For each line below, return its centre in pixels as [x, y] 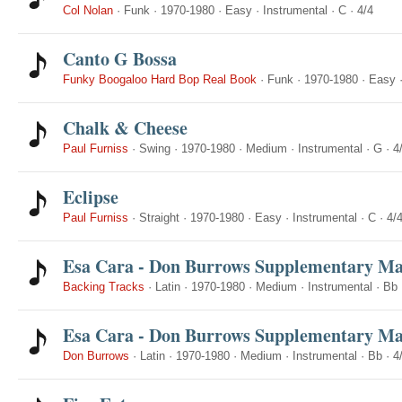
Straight [159, 218]
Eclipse [91, 197]
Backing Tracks [104, 287]
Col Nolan [88, 10]
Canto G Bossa [120, 59]
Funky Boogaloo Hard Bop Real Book [160, 79]
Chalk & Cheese [125, 128]
